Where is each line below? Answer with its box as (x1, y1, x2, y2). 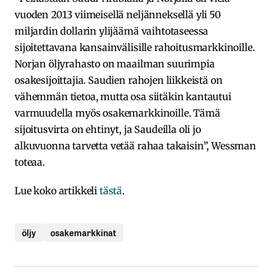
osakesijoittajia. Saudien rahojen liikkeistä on (15, 74, 223, 87)
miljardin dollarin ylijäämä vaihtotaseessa (15, 25, 209, 38)
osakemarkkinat (50, 226, 116, 239)
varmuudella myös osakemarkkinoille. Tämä (15, 107, 220, 120)
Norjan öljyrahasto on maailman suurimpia (15, 58, 215, 70)
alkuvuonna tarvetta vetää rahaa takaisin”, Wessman (15, 140, 256, 152)
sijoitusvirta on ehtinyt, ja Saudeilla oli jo (15, 123, 201, 136)
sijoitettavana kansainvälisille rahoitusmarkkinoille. (15, 41, 255, 54)
